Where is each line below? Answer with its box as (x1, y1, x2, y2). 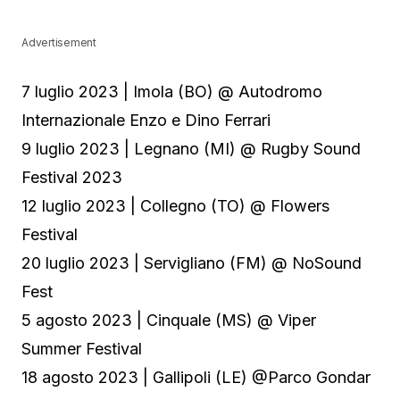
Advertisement (21, 36, 96, 50)
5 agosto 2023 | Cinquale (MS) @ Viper (21, 311, 316, 330)
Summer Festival (21, 339, 142, 359)
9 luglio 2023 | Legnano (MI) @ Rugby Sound (21, 139, 361, 159)
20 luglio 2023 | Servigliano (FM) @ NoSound (21, 254, 362, 273)
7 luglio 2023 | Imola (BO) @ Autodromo (21, 82, 322, 102)
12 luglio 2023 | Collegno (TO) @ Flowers (21, 196, 329, 216)
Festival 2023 (21, 168, 127, 187)
